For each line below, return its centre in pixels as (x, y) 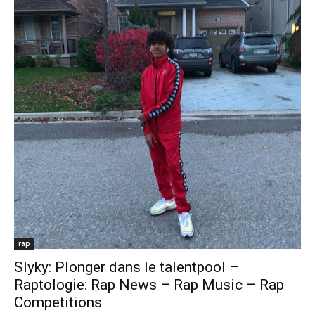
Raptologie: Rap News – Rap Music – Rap (149, 284)
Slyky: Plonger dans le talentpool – (127, 267)
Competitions (58, 302)
